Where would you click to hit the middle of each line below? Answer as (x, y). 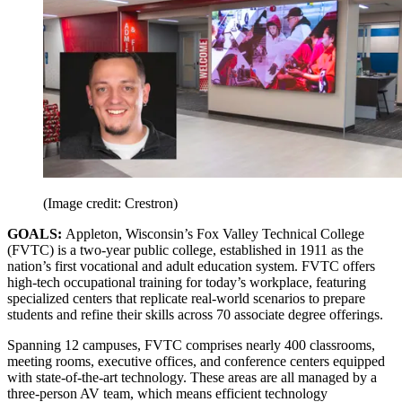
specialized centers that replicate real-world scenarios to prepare (186, 298)
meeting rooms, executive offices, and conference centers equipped (196, 361)
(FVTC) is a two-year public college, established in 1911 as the (185, 249)
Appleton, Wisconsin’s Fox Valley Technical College (215, 233)
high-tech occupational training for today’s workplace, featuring (187, 282)
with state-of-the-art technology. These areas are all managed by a (192, 377)
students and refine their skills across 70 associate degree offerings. (195, 314)
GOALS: (36, 233)
